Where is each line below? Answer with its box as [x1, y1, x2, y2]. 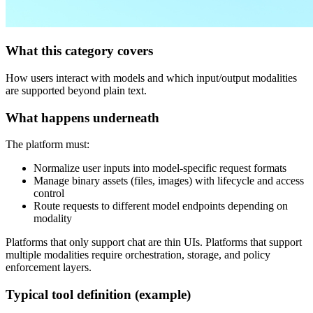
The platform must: [6, 138, 89, 151]
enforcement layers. [6, 261, 92, 274]
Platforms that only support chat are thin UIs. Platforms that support [6, 236, 302, 249]
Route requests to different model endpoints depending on [34, 200, 288, 212]
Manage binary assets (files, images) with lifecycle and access [34, 175, 304, 187]
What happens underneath [6, 110, 159, 125]
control [34, 187, 64, 200]
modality [34, 212, 72, 225]
